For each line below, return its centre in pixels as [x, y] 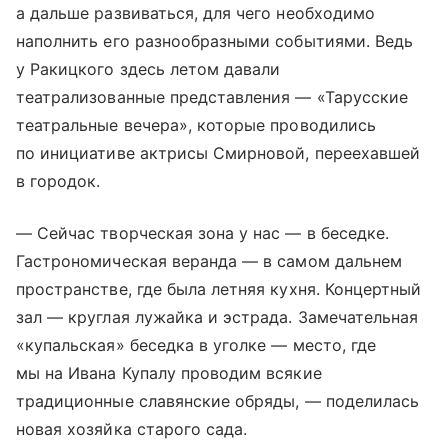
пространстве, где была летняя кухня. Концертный [219, 288]
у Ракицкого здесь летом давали [148, 68]
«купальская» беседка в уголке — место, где [196, 344]
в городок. [58, 180]
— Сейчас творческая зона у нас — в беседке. [203, 232]
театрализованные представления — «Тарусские [212, 96]
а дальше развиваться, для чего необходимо [195, 12]
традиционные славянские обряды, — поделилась [218, 400]
